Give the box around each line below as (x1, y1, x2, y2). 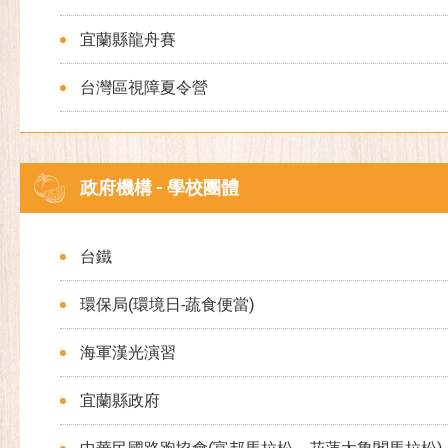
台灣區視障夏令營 (80, 78, 208, 97)
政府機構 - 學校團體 (80, 177, 239, 198)
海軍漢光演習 (80, 343, 176, 362)
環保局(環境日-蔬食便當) (80, 295, 255, 314)
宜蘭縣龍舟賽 (80, 30, 176, 49)
